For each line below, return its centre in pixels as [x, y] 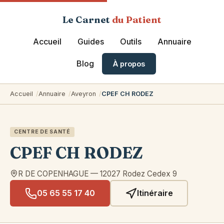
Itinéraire [155, 193]
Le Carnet [87, 20]
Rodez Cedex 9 [150, 174]
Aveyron [83, 94]
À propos [129, 64]
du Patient [137, 20]
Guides [90, 42]
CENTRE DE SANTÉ [42, 132]
